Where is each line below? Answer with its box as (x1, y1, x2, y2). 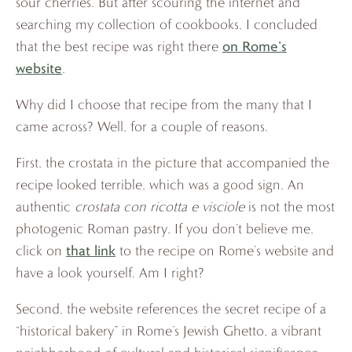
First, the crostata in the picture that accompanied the (16, 153, 329, 170)
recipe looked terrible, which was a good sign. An (16, 175, 304, 192)
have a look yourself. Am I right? (16, 263, 204, 280)
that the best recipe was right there (16, 37, 222, 54)
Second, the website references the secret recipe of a (16, 299, 326, 317)
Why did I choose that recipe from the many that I (16, 95, 312, 112)
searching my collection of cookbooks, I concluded (16, 15, 317, 32)
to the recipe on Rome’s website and (115, 241, 334, 258)
